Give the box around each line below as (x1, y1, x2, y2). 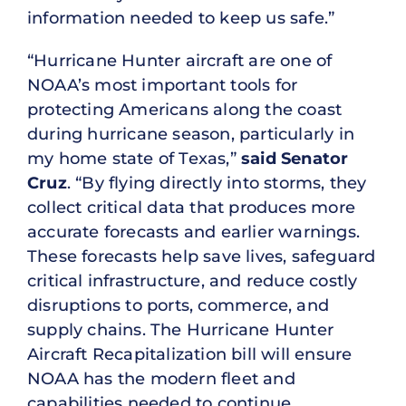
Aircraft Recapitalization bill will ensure (27, 343, 353, 364)
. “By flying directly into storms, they (66, 172, 367, 193)
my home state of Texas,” (27, 148, 241, 169)
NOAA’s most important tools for (27, 74, 298, 95)
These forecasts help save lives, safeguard (27, 246, 376, 266)
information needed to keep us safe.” (27, 7, 340, 28)
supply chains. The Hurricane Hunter (27, 319, 334, 340)
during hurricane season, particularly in (27, 123, 355, 144)
